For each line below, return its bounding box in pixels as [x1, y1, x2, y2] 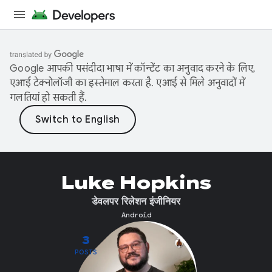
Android [121, 210, 151, 219]
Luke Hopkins [61, 171, 211, 194]
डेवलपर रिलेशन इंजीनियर [92, 195, 180, 208]
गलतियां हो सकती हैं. [10, 92, 87, 104]
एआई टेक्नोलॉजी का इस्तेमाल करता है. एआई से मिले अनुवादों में [10, 77, 245, 89]
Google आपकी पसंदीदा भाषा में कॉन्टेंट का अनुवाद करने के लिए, [10, 63, 256, 75]
